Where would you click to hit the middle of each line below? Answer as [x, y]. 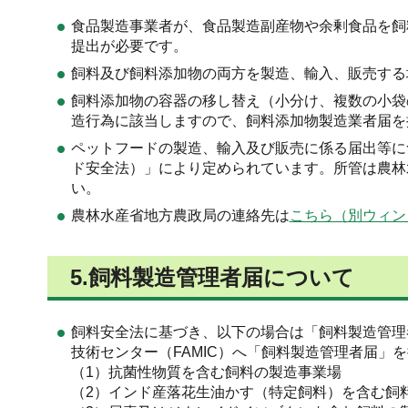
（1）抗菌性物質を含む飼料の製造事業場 [206, 372]
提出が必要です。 [129, 46]
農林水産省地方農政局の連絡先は [180, 216]
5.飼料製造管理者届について [212, 278]
